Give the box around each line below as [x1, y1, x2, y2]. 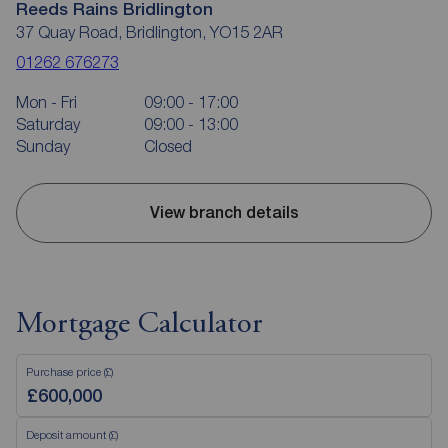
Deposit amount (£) [26, 427, 118, 441]
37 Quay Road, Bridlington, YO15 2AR [16, 22, 283, 41]
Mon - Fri [16, 92, 77, 111]
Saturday [16, 114, 80, 133]
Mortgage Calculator [16, 309, 263, 340]
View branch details [149, 203, 299, 223]
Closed [144, 136, 192, 155]
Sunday [16, 136, 70, 155]
